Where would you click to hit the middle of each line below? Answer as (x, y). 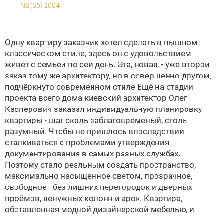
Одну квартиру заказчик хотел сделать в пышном (101, 42)
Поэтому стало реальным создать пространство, (100, 165)
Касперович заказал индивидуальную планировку (103, 109)
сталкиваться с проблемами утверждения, (88, 142)
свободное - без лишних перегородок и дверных (99, 187)
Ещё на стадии (164, 87)
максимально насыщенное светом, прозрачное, (99, 176)
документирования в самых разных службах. (93, 154)
